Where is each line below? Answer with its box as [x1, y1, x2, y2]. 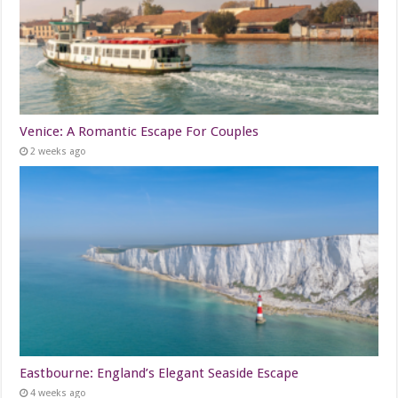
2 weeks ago [30, 145, 87, 157]
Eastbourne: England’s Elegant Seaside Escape [20, 365, 299, 382]
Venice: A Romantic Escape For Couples [20, 123, 259, 139]
